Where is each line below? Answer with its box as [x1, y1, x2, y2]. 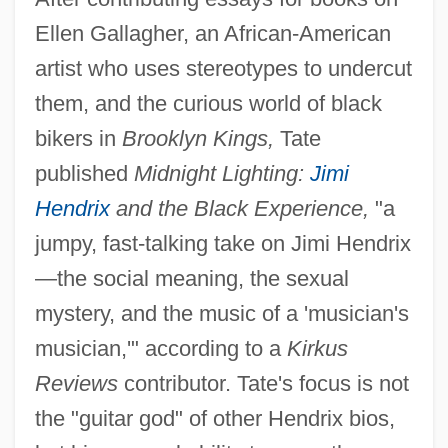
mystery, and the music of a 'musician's [34, 301, 409, 327]
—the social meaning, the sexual [34, 266, 349, 292]
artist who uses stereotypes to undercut [34, 56, 412, 82]
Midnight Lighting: [133, 161, 310, 187]
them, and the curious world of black [34, 91, 382, 117]
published [34, 161, 134, 187]
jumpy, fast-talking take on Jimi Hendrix [34, 231, 411, 257]
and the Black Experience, [109, 196, 369, 222]
